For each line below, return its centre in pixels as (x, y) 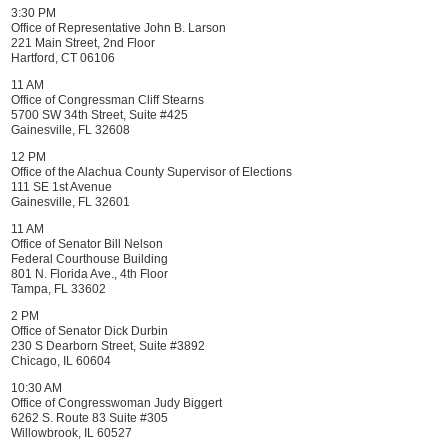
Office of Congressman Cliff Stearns (107, 100)
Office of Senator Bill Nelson (87, 244)
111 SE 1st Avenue (61, 187)
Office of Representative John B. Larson (118, 28)
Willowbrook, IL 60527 (71, 433)
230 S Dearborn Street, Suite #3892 (108, 346)
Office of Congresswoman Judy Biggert (116, 403)
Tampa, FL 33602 (58, 289)
